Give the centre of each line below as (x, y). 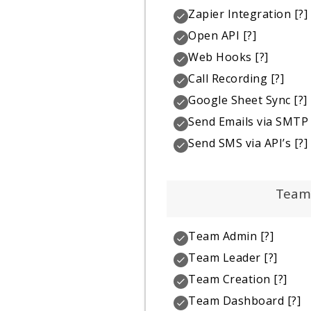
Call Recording (228, 78)
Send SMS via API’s (240, 143)
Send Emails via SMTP (249, 121)
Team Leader (225, 258)
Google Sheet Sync (239, 100)
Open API (214, 35)
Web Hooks (220, 57)
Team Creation (229, 279)
